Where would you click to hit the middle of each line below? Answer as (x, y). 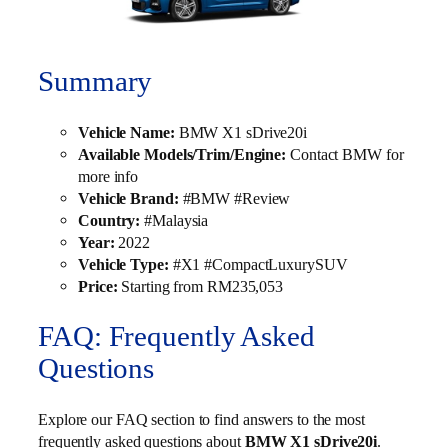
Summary (95, 81)
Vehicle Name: (126, 132)
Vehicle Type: (123, 264)
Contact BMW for (345, 154)
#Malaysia (176, 220)
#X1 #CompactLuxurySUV (262, 264)
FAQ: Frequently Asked (176, 337)
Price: (98, 286)
